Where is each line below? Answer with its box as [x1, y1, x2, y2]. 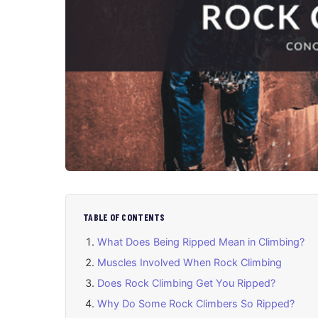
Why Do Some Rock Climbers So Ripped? [97, 297, 295, 309]
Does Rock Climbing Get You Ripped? [97, 277, 275, 289]
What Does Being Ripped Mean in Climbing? [97, 236, 305, 248]
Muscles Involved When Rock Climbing [97, 256, 282, 269]
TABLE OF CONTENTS [83, 211, 165, 224]
